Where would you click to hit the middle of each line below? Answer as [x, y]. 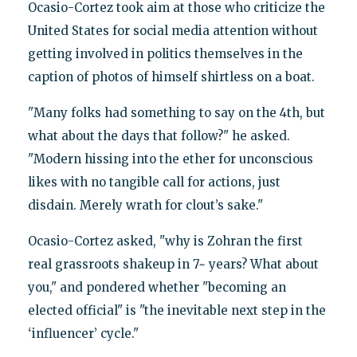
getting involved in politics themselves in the [165, 54]
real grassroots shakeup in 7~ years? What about [173, 265]
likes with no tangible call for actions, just [154, 182]
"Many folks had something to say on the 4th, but [176, 113]
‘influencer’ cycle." [83, 334]
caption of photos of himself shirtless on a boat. [171, 77]
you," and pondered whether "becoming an [157, 288]
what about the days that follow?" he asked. [159, 136]
